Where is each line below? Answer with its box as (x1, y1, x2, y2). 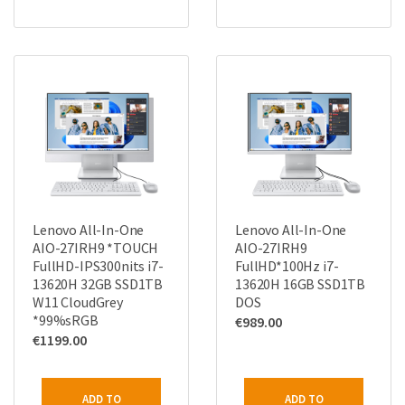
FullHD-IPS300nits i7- (33, 257, 164, 275)
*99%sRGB (33, 311, 99, 329)
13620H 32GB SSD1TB (33, 275, 164, 293)
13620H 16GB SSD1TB (235, 275, 366, 293)
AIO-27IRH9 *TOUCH (33, 239, 159, 257)
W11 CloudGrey (33, 293, 123, 311)
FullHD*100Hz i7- (235, 257, 339, 275)
